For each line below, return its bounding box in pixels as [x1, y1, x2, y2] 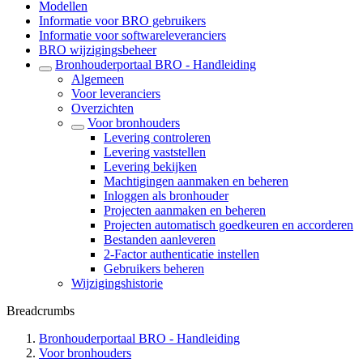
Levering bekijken [104, 160, 197, 173]
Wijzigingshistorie [71, 276, 163, 290]
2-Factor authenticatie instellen [104, 247, 259, 261]
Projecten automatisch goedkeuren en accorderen [104, 218, 353, 232]
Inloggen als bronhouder [104, 189, 228, 203]
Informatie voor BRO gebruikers [39, 14, 206, 28]
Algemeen [71, 72, 124, 86]
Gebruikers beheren [104, 262, 204, 275]
